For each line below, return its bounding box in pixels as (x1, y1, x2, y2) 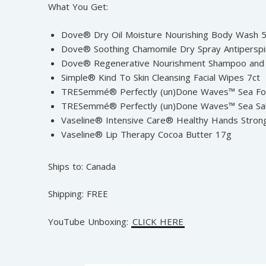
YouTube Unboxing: (47, 215, 131, 227)
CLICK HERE (132, 215, 183, 227)
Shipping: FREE (47, 188, 108, 200)
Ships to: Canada (47, 160, 116, 172)
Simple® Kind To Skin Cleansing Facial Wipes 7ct (61, 71, 261, 83)
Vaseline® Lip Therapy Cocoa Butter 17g (61, 128, 232, 140)
